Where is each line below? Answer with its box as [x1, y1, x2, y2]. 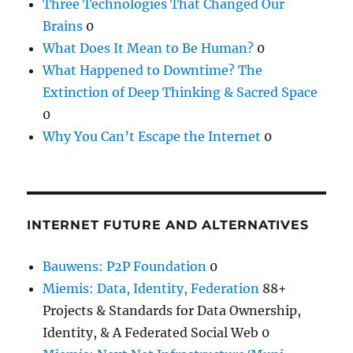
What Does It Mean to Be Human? [43, 39, 255, 56]
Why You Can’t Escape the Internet [43, 128, 262, 144]
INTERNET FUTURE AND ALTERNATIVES [27, 217, 309, 232]
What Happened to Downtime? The [43, 61, 263, 78]
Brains [43, 17, 84, 34]
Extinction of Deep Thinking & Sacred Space [43, 84, 318, 100]
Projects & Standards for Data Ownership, [43, 302, 302, 318]
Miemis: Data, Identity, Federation [43, 280, 260, 296]
